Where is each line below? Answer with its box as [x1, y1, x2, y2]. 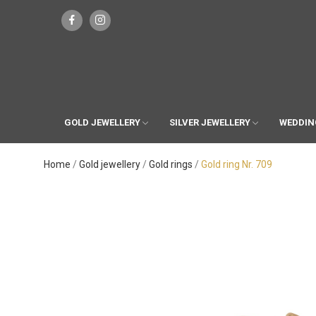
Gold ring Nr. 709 [201, 158, 272, 170]
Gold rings [149, 158, 193, 170]
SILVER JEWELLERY [169, 116, 250, 128]
